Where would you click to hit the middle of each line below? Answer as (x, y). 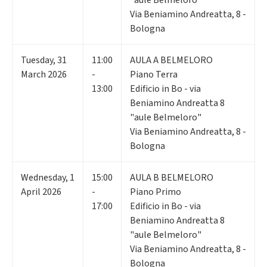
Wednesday (43, 177)
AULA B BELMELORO (172, 177)
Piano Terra (154, 74)
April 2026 (41, 192)
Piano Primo (156, 192)
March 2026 (44, 74)
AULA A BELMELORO (171, 60)
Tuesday (37, 60)
